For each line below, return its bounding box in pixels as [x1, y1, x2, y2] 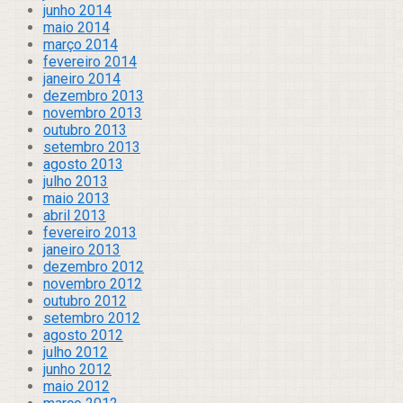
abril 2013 [43, 206, 106, 224]
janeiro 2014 [43, 69, 121, 87]
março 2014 [43, 35, 118, 53]
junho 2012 [43, 360, 112, 378]
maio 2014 [43, 18, 110, 36]
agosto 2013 [43, 155, 123, 173]
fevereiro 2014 [43, 52, 137, 70]
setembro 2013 [43, 138, 140, 156]
